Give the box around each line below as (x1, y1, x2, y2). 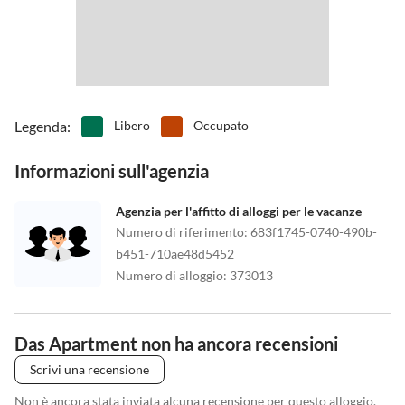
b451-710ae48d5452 (116, 246, 234, 262)
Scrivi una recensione (30, 362, 149, 378)
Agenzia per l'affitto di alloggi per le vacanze (116, 203, 362, 220)
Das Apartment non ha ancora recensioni (14, 333, 338, 355)
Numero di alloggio (116, 268, 223, 284)
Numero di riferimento (116, 224, 244, 240)
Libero (114, 118, 150, 134)
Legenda (14, 118, 67, 136)
